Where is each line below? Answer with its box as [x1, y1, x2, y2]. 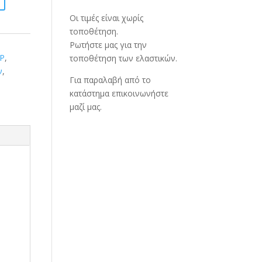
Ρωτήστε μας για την [70, 39, 147, 50]
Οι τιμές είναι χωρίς [70, 12, 144, 23]
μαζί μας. [70, 101, 102, 112]
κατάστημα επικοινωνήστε [70, 88, 169, 99]
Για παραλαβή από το [70, 74, 151, 85]
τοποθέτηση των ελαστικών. [70, 53, 178, 64]
